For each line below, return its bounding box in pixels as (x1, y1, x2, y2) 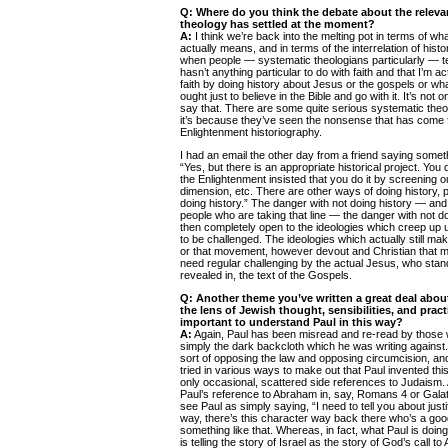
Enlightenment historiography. (180, 126, 322, 138)
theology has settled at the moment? (180, 18, 375, 30)
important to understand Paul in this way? (180, 316, 403, 328)
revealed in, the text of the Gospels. (180, 269, 352, 281)
